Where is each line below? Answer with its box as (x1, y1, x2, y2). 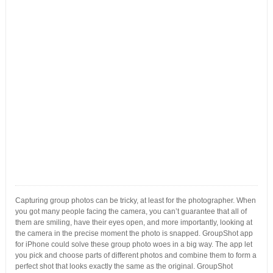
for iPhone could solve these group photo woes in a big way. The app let (15, 240, 252, 249)
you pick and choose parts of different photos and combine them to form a (15, 251, 257, 260)
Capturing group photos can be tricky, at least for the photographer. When (15, 196, 256, 205)
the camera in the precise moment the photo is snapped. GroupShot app (15, 229, 253, 238)
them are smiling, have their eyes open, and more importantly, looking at (15, 218, 252, 227)
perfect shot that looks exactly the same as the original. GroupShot (15, 262, 233, 271)
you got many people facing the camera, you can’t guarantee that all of (15, 207, 247, 216)
